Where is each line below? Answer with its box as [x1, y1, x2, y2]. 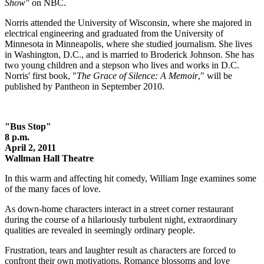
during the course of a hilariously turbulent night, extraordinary [5, 214, 237, 225]
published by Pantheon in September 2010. [5, 81, 164, 91]
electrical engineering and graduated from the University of [5, 28, 223, 38]
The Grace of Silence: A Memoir [77, 70, 198, 81]
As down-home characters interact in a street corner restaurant [5, 203, 233, 214]
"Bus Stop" [5, 121, 51, 131]
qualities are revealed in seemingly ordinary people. [5, 225, 195, 235]
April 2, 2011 [5, 142, 56, 153]
